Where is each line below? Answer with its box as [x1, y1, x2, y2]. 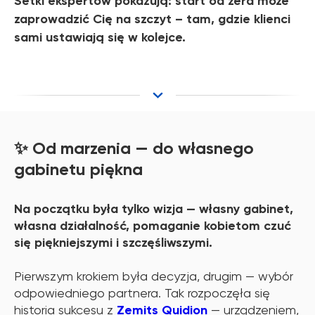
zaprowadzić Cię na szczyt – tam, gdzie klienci [14, 11, 290, 27]
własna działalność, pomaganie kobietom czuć [14, 218, 291, 234]
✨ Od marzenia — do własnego [14, 138, 254, 159]
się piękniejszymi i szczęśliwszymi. [14, 235, 212, 251]
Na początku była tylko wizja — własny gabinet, [14, 201, 293, 217]
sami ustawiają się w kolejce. [14, 30, 186, 46]
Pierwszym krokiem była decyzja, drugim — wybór [14, 269, 293, 284]
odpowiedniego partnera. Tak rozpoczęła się [14, 285, 270, 301]
